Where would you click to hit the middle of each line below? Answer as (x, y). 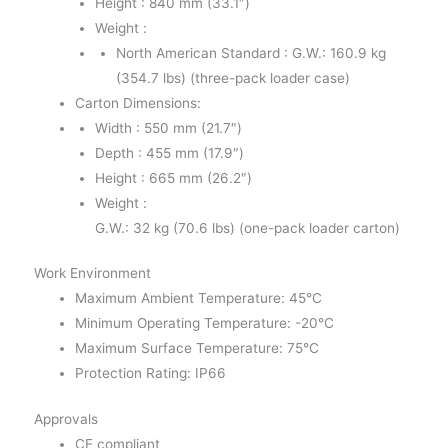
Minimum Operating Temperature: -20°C (204, 323)
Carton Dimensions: (137, 102)
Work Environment (92, 273)
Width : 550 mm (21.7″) (169, 127)
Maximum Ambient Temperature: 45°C (198, 298)
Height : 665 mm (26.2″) (174, 177)
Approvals (65, 418)
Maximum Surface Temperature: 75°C (196, 348)
